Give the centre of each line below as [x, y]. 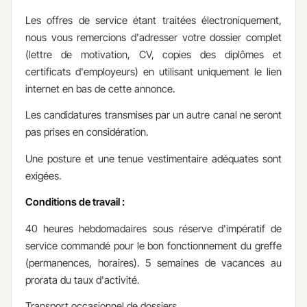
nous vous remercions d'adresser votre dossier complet [153, 37]
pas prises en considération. [87, 132]
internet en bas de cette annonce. [100, 88]
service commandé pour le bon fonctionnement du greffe [153, 245]
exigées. [44, 175]
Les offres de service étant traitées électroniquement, [153, 20]
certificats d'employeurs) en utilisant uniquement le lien [153, 71]
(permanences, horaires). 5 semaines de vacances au [153, 262]
